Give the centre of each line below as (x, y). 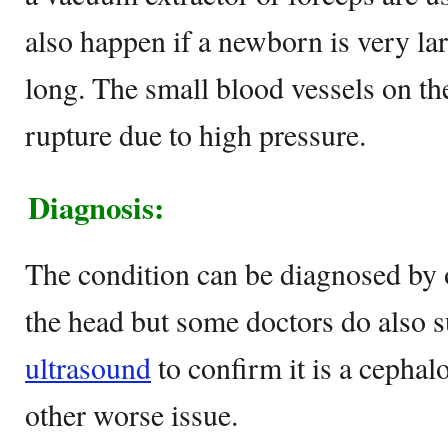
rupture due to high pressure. (195, 134)
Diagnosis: (96, 207)
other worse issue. (131, 414)
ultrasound (88, 367)
